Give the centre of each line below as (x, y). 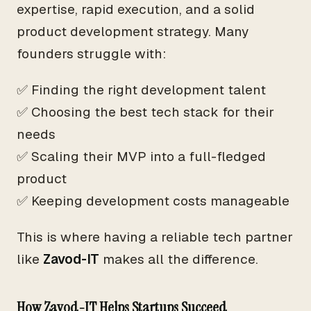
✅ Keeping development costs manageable (153, 201)
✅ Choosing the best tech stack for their (145, 112)
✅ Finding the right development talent (141, 90)
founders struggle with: (91, 54)
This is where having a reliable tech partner (155, 237)
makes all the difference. (179, 259)
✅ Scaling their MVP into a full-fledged (141, 157)
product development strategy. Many (133, 32)
